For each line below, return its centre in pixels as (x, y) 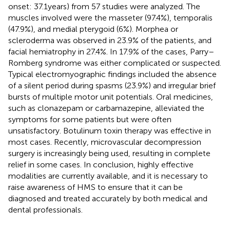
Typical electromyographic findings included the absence (112, 74)
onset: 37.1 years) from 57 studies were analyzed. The (104, 6)
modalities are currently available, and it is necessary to (108, 176)
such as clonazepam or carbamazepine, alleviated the (106, 108)
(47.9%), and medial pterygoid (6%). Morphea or (93, 29)
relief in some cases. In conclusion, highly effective (101, 164)
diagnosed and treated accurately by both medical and (108, 198)
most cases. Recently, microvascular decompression (105, 142)
